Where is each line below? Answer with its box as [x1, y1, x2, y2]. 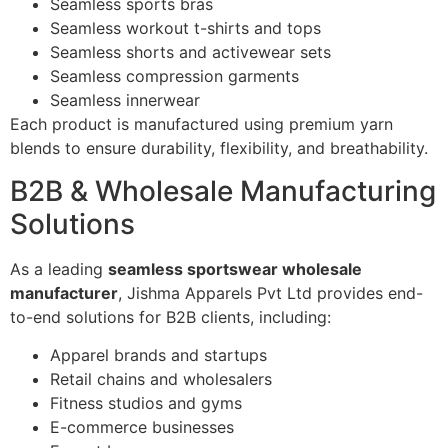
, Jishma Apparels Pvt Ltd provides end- [118, 282, 423, 303]
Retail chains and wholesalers [50, 368, 272, 389]
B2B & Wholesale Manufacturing [10, 173, 436, 208]
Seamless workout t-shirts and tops [50, 18, 321, 39]
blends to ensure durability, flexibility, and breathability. [10, 138, 428, 159]
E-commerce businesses [50, 416, 234, 437]
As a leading [10, 258, 108, 279]
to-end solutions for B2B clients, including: [10, 306, 331, 327]
